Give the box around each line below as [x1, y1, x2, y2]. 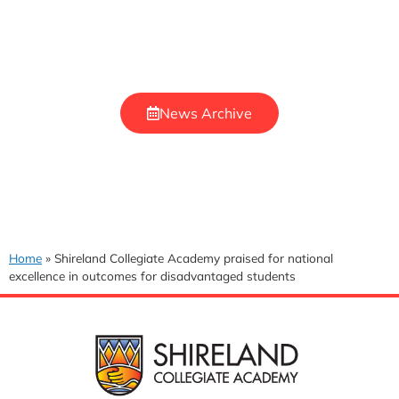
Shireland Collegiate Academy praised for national [54, 249, 333, 265]
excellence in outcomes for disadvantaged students [9, 267, 296, 283]
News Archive [159, 103, 252, 122]
